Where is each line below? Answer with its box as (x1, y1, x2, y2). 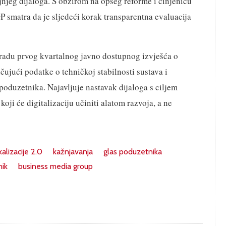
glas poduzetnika (103, 147, 162, 156)
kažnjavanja (53, 147, 93, 156)
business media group (18, 161, 93, 171)
